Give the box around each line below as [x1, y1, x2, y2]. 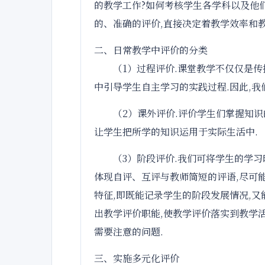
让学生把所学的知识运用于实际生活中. [94, 125, 258, 138]
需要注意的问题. [94, 225, 163, 238]
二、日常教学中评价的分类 [94, 43, 208, 57]
